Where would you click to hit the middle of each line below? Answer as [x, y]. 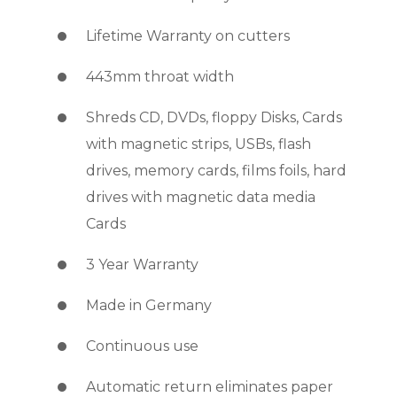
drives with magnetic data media [200, 198]
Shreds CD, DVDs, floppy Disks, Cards [214, 118]
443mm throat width [160, 77]
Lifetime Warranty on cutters [187, 36]
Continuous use [142, 346]
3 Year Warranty [142, 265]
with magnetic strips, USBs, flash [198, 144]
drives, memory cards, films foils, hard [216, 171]
